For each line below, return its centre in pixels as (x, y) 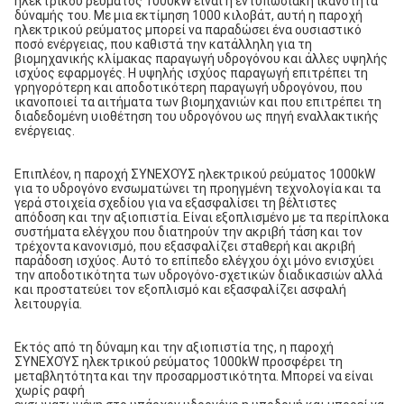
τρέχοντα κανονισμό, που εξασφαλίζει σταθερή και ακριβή (185, 246)
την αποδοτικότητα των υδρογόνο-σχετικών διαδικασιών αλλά (198, 275)
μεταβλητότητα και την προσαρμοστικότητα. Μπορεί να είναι (194, 376)
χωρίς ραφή (50, 390)
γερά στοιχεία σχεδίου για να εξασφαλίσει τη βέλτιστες (176, 203)
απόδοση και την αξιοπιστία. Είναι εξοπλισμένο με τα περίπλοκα (202, 217)
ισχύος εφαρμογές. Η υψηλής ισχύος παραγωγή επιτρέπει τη (191, 73)
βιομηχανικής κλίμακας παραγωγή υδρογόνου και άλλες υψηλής (201, 59)
